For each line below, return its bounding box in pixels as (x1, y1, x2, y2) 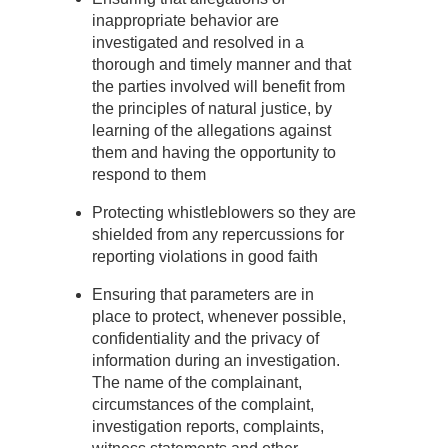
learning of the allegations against (92, 122, 331, 140)
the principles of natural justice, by (92, 100, 332, 118)
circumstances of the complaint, (92, 396, 314, 414)
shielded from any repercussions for (92, 226, 344, 244)
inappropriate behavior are (92, 12, 279, 30)
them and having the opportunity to (92, 144, 336, 162)
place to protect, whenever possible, (92, 308, 346, 326)
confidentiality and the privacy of (92, 330, 319, 348)
